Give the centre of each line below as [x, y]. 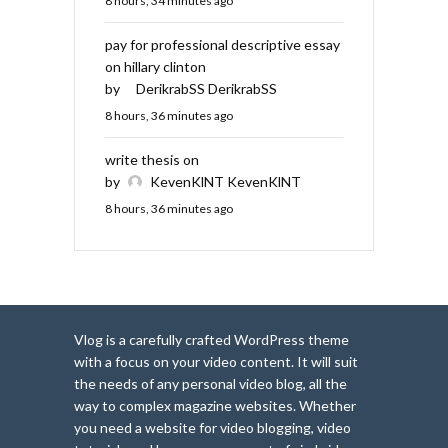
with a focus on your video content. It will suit [216, 362]
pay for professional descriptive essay [222, 45]
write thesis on [152, 160]
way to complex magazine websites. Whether [215, 406]
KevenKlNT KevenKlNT [225, 182]
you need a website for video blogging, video [212, 428]
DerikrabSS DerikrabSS [206, 89]
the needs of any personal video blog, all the [210, 384]
